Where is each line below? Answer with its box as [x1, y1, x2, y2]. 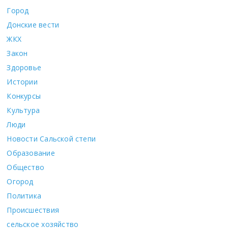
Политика [7, 190, 42, 201]
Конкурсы [7, 91, 41, 101]
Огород [7, 176, 34, 186]
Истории [7, 76, 38, 87]
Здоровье [7, 62, 42, 72]
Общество [7, 162, 45, 172]
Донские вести [7, 19, 60, 30]
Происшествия [7, 205, 59, 215]
